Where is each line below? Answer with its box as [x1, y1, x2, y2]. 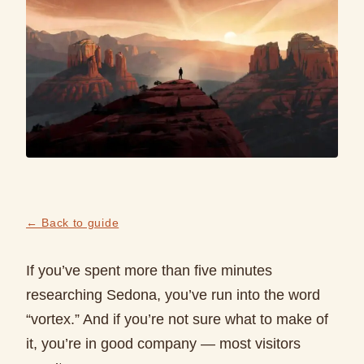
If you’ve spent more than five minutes [26, 262, 272, 279]
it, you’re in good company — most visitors [26, 336, 301, 352]
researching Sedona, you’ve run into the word [26, 287, 320, 303]
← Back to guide [26, 217, 119, 229]
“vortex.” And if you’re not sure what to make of [26, 311, 328, 327]
